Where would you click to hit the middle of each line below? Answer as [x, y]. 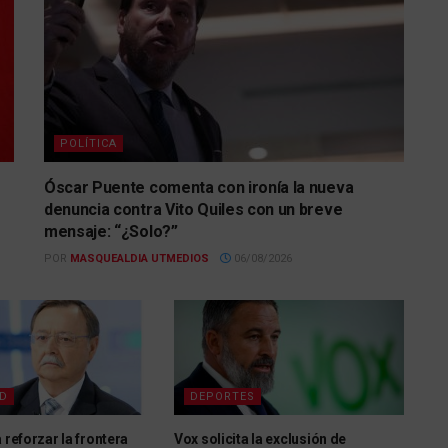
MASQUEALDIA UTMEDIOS [139, 258]
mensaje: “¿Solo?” [111, 231]
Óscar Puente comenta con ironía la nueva [199, 187]
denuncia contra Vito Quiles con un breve [193, 209]
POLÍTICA [88, 143]
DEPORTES [222, 396]
